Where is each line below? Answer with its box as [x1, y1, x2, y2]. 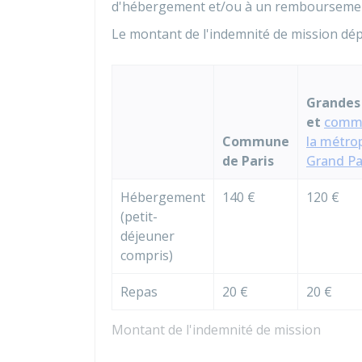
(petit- [120, 208, 158, 225]
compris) [120, 246, 173, 264]
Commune [222, 133, 289, 150]
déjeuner [120, 227, 175, 245]
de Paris [222, 152, 274, 170]
